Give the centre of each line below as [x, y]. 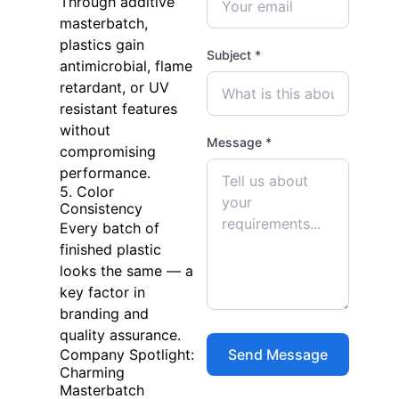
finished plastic [110, 250]
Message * [239, 142]
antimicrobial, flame [126, 66]
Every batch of [109, 228]
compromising [107, 152]
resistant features [118, 109]
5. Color [86, 192]
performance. [105, 173]
